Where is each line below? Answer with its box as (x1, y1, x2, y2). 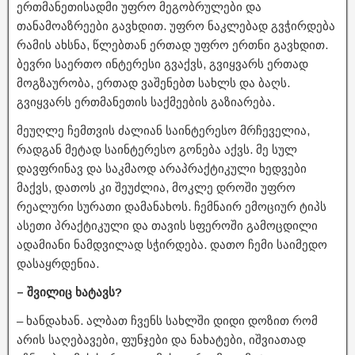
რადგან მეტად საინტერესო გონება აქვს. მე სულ (17, 142, 297, 156)
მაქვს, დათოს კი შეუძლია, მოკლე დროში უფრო (17, 180, 296, 194)
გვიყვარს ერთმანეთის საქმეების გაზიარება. (17, 94, 275, 109)
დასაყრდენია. (17, 256, 99, 270)
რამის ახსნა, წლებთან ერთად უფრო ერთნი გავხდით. (17, 37, 328, 52)
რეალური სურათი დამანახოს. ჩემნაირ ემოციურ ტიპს (17, 199, 326, 213)
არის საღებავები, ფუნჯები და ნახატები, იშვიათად (17, 332, 306, 346)
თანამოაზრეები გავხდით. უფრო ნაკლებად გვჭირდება (17, 18, 335, 32)
